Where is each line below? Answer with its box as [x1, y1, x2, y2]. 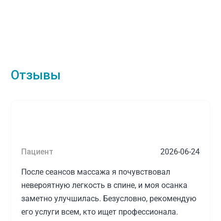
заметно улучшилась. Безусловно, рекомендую [21, 193, 197, 203]
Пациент [21, 147, 54, 156]
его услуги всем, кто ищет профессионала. [21, 207, 179, 217]
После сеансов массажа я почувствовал [21, 167, 171, 177]
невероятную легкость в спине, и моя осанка [21, 180, 188, 190]
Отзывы [11, 67, 61, 82]
